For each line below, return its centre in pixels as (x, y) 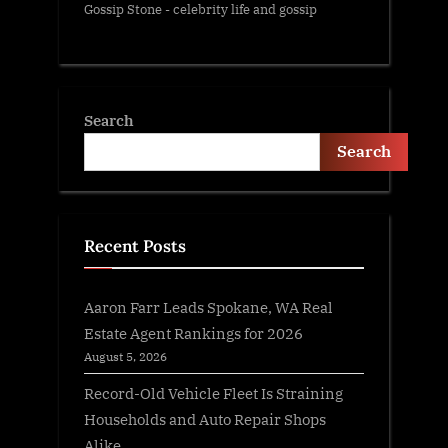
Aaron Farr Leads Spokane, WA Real (208, 307)
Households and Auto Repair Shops (205, 419)
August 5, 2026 (125, 356)
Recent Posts (135, 245)
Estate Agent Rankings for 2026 (193, 333)
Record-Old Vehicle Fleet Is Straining (213, 393)
